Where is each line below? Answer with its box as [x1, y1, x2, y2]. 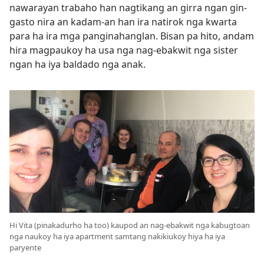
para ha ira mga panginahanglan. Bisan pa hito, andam [9, 29, 254, 42]
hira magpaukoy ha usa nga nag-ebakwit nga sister [9, 44, 238, 57]
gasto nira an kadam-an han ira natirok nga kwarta [9, 15, 237, 28]
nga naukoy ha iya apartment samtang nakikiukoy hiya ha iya [9, 231, 225, 242]
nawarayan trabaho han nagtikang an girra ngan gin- [9, 1, 247, 14]
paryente [9, 242, 41, 253]
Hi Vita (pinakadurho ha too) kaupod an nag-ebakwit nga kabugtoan [9, 220, 250, 230]
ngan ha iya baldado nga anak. [9, 58, 146, 71]
